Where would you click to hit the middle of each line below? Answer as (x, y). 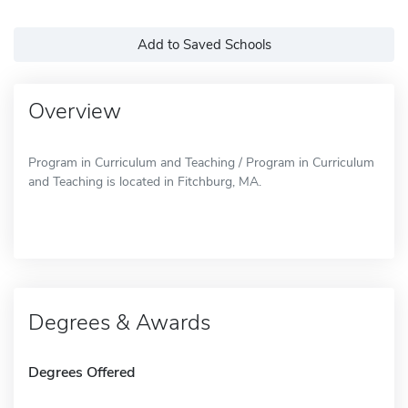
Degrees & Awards (119, 322)
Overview (75, 111)
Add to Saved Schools (204, 44)
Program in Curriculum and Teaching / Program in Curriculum (201, 162)
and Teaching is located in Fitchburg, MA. (145, 181)
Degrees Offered (82, 372)
